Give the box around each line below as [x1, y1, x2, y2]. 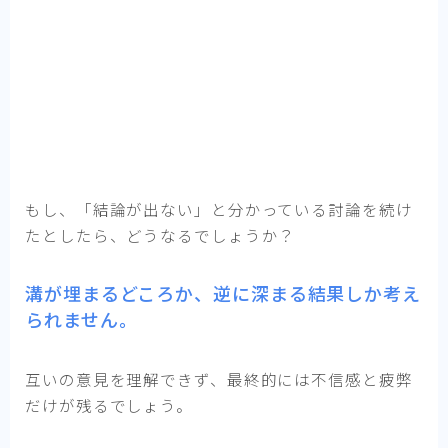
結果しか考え [307, 279, 421, 306]
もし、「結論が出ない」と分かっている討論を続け [25, 197, 413, 220]
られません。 [25, 305, 138, 332]
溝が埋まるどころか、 [25, 279, 213, 306]
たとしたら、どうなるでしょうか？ [25, 223, 296, 246]
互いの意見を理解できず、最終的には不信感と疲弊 [25, 367, 413, 390]
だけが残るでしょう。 [25, 393, 193, 416]
